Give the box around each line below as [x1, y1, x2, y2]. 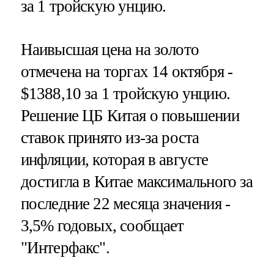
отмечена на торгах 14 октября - [20, 62, 233, 81]
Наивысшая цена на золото [20, 40, 199, 59]
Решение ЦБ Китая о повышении [20, 106, 239, 125]
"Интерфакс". [20, 238, 109, 257]
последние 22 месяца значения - [20, 194, 231, 213]
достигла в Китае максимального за [20, 172, 253, 191]
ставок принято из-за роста [20, 128, 199, 147]
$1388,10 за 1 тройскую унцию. [20, 84, 230, 103]
